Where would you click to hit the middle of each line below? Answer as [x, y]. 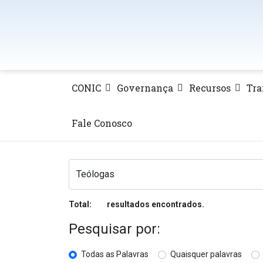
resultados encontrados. [154, 204]
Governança [145, 88]
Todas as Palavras [115, 254]
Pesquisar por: [114, 229]
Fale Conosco [102, 123]
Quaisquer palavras [206, 254]
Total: [81, 204]
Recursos [210, 88]
